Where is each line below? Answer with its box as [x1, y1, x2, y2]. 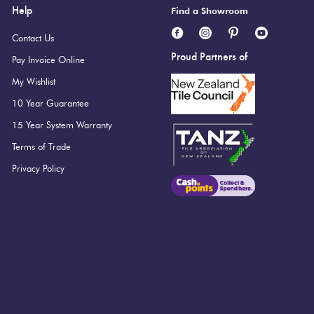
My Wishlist [12, 75, 56, 87]
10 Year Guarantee [12, 97, 90, 109]
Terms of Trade [12, 140, 71, 152]
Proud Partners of [170, 50, 247, 64]
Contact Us [12, 32, 55, 43]
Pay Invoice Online [12, 53, 86, 65]
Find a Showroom [170, 4, 248, 16]
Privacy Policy [12, 162, 65, 174]
